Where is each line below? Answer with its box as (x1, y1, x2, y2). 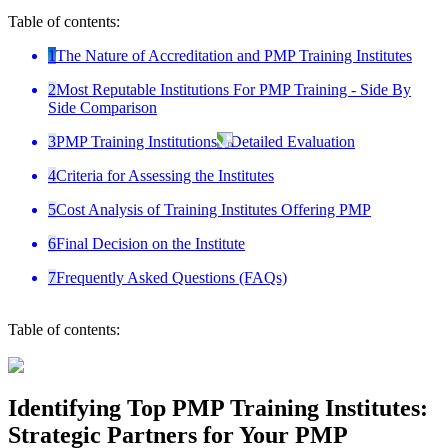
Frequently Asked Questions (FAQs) (56, 268, 287, 286)
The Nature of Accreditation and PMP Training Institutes (56, 46, 412, 64)
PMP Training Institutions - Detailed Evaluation (56, 132, 355, 150)
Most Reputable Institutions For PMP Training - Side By (56, 80, 411, 98)
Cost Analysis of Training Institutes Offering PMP (56, 200, 371, 218)
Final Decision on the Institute (56, 234, 245, 252)
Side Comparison (48, 98, 157, 116)
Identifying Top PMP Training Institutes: (8, 394, 428, 421)
